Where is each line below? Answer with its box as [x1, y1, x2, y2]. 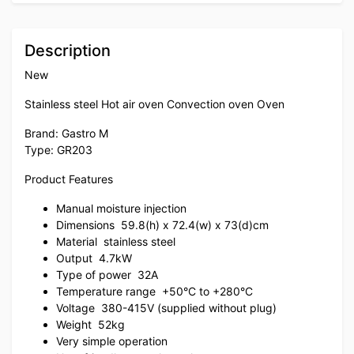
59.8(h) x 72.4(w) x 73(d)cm [121, 217, 269, 232]
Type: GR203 [24, 142, 92, 156]
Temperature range [56, 284, 159, 298]
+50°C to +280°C [162, 284, 253, 298]
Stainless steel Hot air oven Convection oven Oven [24, 96, 284, 111]
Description [24, 40, 111, 60]
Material [56, 234, 100, 248]
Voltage [56, 300, 98, 314]
